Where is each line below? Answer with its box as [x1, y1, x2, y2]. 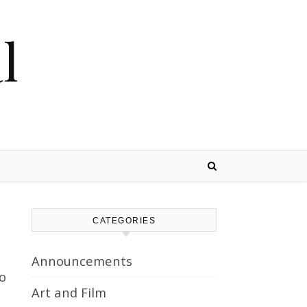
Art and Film [32, 284, 106, 301]
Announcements [32, 252, 132, 269]
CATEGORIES [93, 216, 156, 225]
